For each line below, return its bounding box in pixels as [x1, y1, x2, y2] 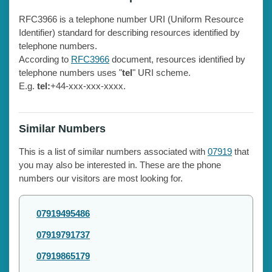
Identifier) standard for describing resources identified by [19, 27, 240, 38]
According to [19, 53, 71, 64]
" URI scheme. [132, 67, 191, 78]
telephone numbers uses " [19, 67, 122, 78]
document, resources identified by [109, 53, 245, 64]
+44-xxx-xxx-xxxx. [50, 80, 126, 91]
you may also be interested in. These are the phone [19, 159, 221, 170]
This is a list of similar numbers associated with [19, 146, 208, 157]
